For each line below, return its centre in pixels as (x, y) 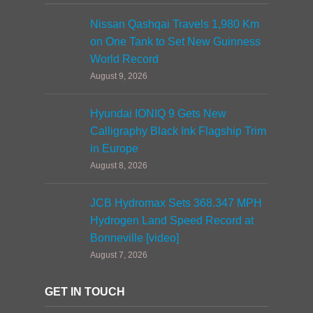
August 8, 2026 (119, 165)
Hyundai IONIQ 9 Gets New (158, 113)
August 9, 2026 (119, 76)
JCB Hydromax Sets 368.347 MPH (176, 203)
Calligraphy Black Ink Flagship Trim (178, 131)
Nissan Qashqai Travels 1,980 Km (175, 24)
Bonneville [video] (134, 238)
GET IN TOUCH (85, 291)
